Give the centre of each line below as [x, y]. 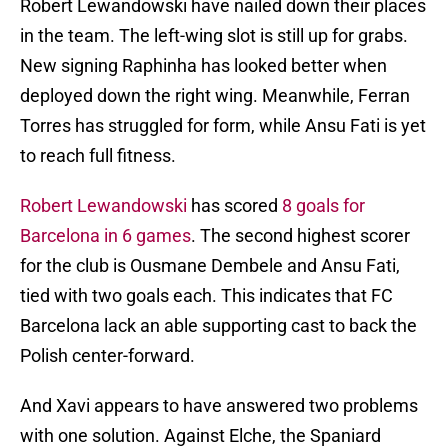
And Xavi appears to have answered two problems [219, 406]
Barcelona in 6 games [105, 236]
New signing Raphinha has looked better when [203, 66]
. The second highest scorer [300, 236]
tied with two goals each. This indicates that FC [206, 296]
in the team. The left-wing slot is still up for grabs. [214, 36]
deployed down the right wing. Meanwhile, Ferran [215, 96]
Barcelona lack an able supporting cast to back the [218, 326]
